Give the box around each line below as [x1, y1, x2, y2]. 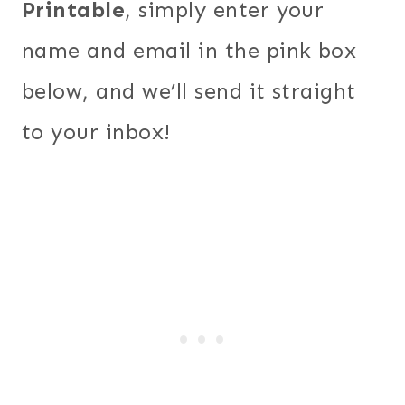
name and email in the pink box [22, 36, 357, 63]
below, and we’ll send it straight [22, 77, 356, 104]
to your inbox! [22, 118, 171, 145]
